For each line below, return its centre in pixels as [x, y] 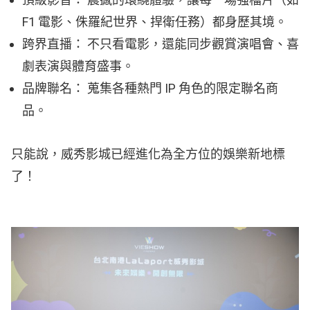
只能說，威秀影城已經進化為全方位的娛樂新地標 [148, 154]
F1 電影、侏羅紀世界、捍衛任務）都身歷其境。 [155, 21]
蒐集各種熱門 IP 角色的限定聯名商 [181, 88]
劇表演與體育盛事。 [78, 66]
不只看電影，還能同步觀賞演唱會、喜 [192, 44]
